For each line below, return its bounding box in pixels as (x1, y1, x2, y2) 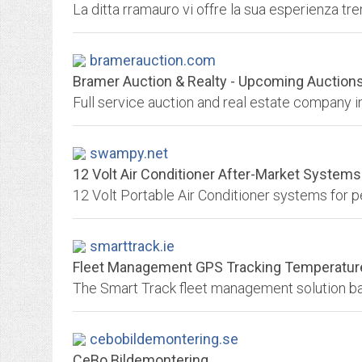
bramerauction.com (90, 52, 216, 69)
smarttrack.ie (90, 238, 175, 255)
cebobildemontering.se (90, 330, 238, 347)
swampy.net (90, 145, 168, 162)
